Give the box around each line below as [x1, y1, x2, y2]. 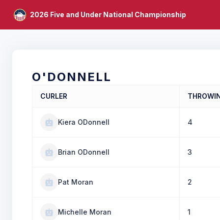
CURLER [40, 92, 67, 100]
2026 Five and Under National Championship [30, 10, 186, 19]
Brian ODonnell [58, 148, 110, 156]
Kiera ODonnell [58, 118, 110, 126]
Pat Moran [58, 178, 93, 186]
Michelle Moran [58, 208, 111, 216]
